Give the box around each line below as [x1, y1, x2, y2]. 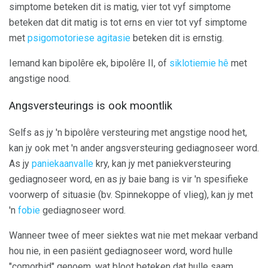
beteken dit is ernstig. [130, 32, 224, 44]
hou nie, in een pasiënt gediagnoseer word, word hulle [9, 245, 233, 257]
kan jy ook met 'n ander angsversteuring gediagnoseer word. [9, 142, 259, 154]
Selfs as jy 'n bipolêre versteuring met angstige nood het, [9, 126, 247, 138]
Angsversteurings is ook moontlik [9, 99, 172, 113]
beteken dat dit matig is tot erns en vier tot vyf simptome [9, 17, 247, 29]
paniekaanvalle [32, 157, 93, 169]
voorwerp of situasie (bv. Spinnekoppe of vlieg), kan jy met [9, 188, 253, 200]
